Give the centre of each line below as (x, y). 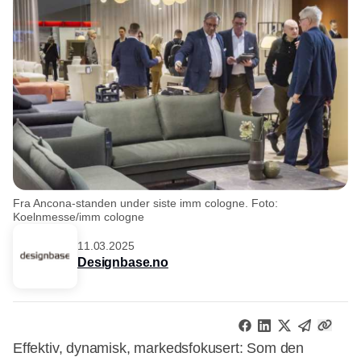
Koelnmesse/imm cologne (79, 216)
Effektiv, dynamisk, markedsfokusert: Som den (159, 348)
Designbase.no (123, 263)
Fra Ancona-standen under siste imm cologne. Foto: (145, 203)
